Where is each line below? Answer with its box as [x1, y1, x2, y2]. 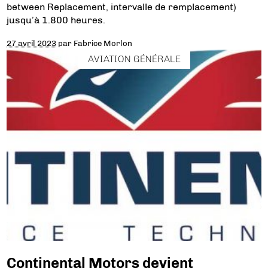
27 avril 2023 [7, 38, 57, 48]
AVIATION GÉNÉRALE [87, 53, 181, 65]
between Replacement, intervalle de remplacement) [7, 1, 237, 13]
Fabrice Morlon [74, 38, 133, 48]
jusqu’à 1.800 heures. [7, 14, 106, 26]
